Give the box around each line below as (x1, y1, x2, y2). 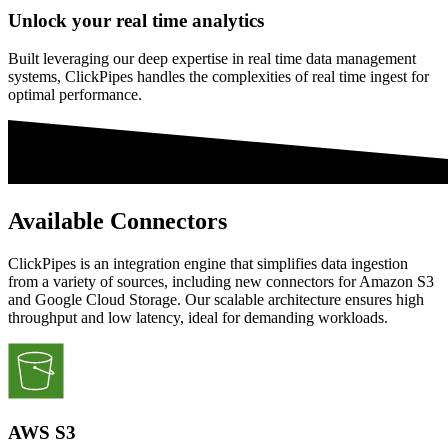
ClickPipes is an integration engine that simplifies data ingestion (8, 255, 408, 273)
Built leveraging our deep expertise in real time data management (8, 50, 416, 68)
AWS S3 (8, 421, 76, 443)
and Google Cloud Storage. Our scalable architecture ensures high (8, 291, 424, 309)
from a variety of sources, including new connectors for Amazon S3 (8, 273, 434, 291)
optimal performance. (8, 86, 142, 104)
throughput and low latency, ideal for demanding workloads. (8, 309, 388, 327)
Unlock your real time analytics (8, 9, 264, 31)
